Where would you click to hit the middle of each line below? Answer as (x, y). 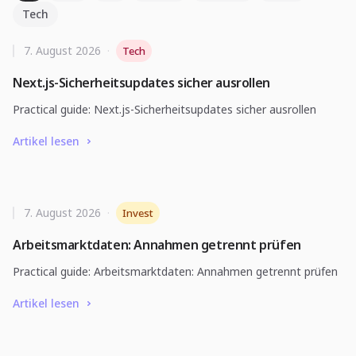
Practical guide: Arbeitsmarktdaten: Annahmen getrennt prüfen (175, 271)
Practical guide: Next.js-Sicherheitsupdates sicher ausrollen (164, 109)
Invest (138, 213)
